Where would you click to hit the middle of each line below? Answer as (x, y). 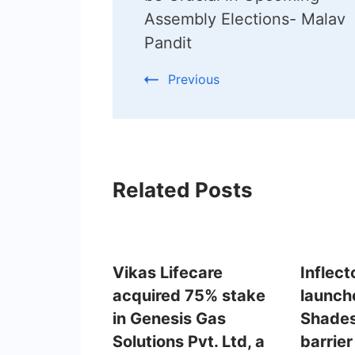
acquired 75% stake (189, 295)
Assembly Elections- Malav (245, 19)
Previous (194, 79)
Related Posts (183, 189)
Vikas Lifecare (168, 272)
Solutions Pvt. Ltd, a (189, 341)
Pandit (168, 42)
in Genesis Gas (169, 318)
